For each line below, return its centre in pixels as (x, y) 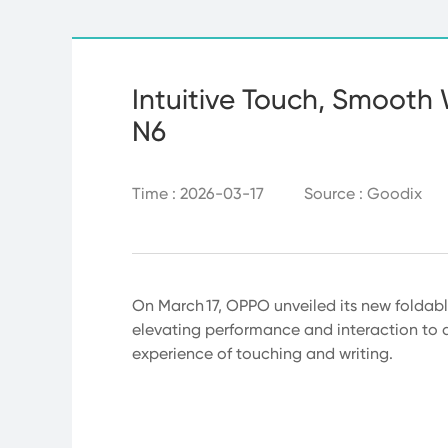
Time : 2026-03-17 (198, 193)
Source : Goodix (363, 193)
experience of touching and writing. (264, 353)
